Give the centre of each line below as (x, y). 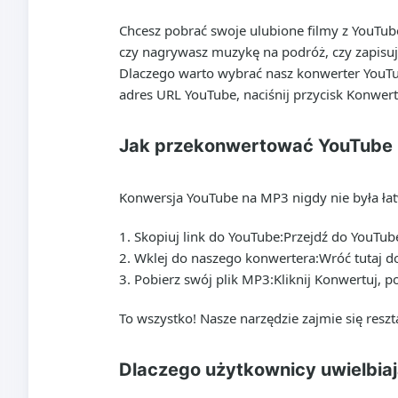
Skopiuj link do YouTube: (209, 236)
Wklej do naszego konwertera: (227, 258)
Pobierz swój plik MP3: (204, 279)
